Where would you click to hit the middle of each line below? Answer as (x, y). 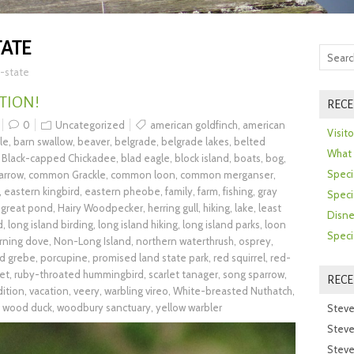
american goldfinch (194, 125)
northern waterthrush (185, 241)
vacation (49, 291)
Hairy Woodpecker (100, 208)
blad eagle (145, 158)
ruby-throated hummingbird (79, 275)
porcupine (64, 258)
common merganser (227, 175)
